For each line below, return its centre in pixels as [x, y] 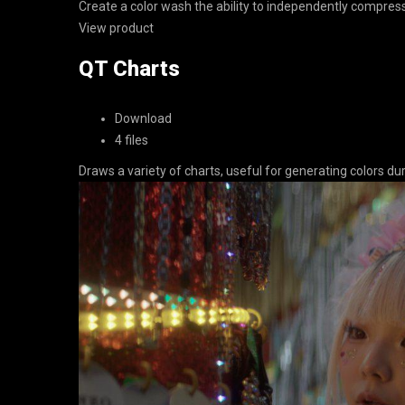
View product [116, 28]
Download [143, 118]
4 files [132, 140]
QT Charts [129, 69]
